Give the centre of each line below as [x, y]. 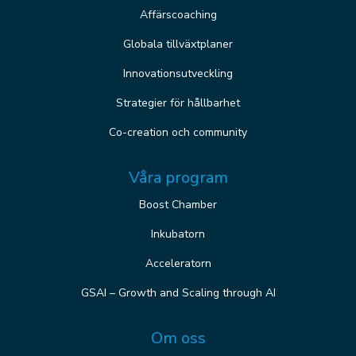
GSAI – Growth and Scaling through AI [178, 293]
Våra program [178, 178]
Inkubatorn [178, 234]
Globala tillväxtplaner [178, 44]
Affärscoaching [178, 15]
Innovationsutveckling [178, 74]
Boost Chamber [178, 205]
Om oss [178, 339]
